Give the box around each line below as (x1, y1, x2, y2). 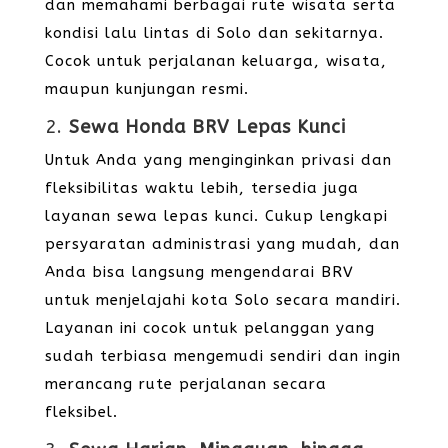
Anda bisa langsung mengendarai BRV (44, 263, 354, 281)
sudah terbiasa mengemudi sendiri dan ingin (44, 347, 401, 365)
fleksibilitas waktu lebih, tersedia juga (44, 179, 359, 197)
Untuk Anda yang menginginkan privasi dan (44, 151, 392, 169)
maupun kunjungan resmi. (44, 80, 249, 98)
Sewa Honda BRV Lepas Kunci (68, 116, 346, 138)
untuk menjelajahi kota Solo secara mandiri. (44, 291, 401, 309)
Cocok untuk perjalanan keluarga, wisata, (44, 52, 387, 70)
